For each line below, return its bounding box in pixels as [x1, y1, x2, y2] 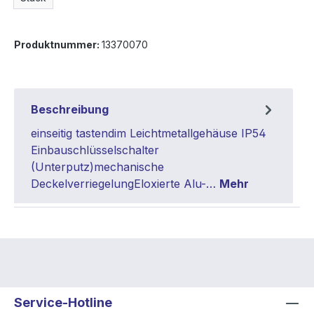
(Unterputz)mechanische [31, 159, 164, 174]
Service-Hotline [14, 294, 112, 310]
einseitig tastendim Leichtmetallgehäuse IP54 [31, 125, 266, 140]
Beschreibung [31, 102, 109, 116]
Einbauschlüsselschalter [31, 142, 159, 157]
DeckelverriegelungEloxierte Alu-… [31, 176, 219, 191]
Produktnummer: [14, 38, 102, 50]
